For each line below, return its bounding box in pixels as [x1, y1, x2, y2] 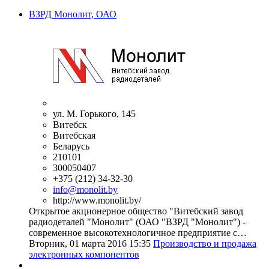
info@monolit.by [53, 184, 118, 195]
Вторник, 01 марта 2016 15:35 [29, 238, 151, 249]
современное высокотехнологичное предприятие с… [29, 228, 247, 238]
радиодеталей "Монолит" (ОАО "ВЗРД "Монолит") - [29, 217, 246, 228]
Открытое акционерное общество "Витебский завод [29, 206, 243, 217]
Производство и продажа [153, 238, 256, 249]
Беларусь [53, 141, 89, 152]
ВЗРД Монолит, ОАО [29, 9, 116, 20]
